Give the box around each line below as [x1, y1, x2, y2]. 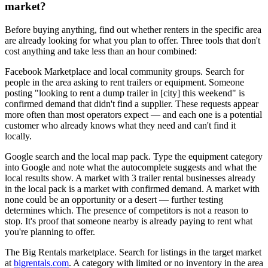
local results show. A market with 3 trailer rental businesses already [5, 173, 255, 184]
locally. [5, 131, 32, 142]
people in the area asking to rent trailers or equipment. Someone [5, 77, 244, 88]
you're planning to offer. [5, 227, 95, 237]
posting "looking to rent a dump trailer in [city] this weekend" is [5, 88, 245, 99]
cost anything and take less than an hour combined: [5, 46, 197, 57]
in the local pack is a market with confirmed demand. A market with [5, 184, 260, 194]
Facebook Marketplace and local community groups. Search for [5, 66, 244, 77]
